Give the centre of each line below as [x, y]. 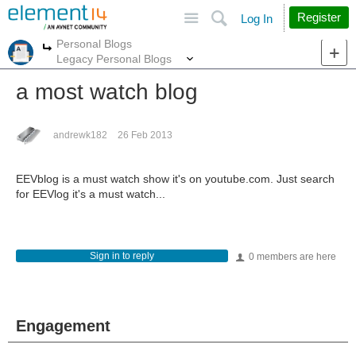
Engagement [63, 326]
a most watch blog [107, 92]
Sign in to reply [122, 256]
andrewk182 [80, 135]
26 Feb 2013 [145, 135]
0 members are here [291, 257]
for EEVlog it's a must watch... [91, 194]
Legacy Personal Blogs [114, 58]
